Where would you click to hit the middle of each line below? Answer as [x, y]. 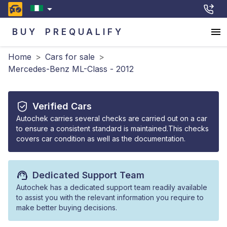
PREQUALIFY [84, 32]
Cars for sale [70, 57]
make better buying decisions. [67, 207]
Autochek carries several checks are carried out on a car [112, 118]
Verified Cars [62, 106]
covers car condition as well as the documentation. [101, 139]
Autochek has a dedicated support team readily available [112, 187]
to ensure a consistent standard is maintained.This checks [112, 128]
